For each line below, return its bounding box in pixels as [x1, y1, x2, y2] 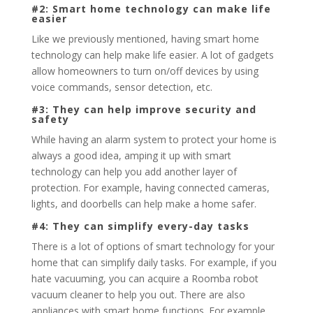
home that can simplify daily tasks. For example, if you [31, 256, 277, 269]
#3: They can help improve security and [31, 103, 256, 116]
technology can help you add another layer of [31, 165, 237, 178]
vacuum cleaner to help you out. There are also [31, 288, 245, 301]
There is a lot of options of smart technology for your [31, 240, 275, 253]
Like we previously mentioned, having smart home [31, 32, 259, 45]
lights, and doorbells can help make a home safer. [31, 197, 256, 210]
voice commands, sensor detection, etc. [31, 80, 212, 94]
